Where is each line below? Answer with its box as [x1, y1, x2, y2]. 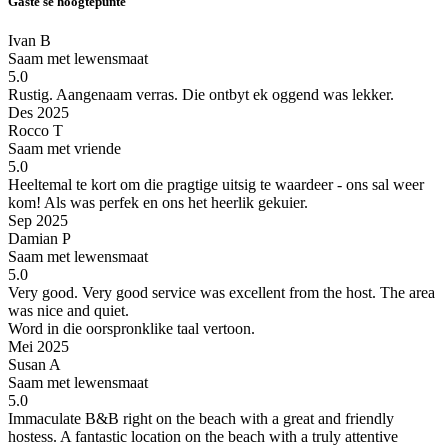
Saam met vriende [8, 139, 121, 157]
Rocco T [8, 121, 63, 139]
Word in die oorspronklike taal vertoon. [8, 319, 255, 337]
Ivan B [8, 31, 51, 49]
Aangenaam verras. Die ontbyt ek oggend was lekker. [53, 85, 394, 103]
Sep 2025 [8, 211, 68, 229]
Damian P [8, 229, 71, 247]
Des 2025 [8, 103, 69, 121]
